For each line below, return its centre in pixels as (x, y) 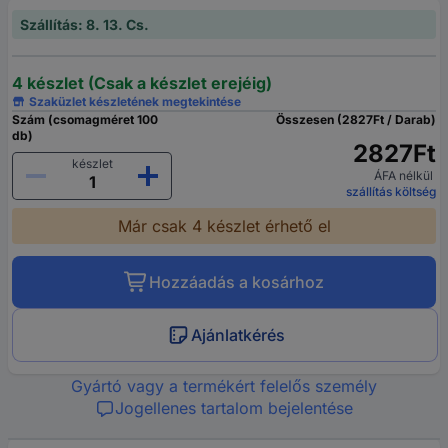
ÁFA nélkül (405, 176)
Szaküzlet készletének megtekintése (135, 102)
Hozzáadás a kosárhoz (236, 282)
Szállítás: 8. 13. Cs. (84, 25)
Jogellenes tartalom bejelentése (234, 408)
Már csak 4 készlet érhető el (224, 226)
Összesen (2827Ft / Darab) (356, 120)
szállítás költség (391, 192)
